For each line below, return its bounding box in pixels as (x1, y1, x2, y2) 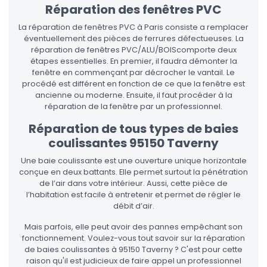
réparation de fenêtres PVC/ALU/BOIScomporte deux (30, 45, 237, 55)
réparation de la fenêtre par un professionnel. (45, 101, 222, 112)
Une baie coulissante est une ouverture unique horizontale (20, 156, 247, 166)
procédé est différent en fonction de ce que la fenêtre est (22, 79, 245, 89)
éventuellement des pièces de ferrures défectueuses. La (23, 33, 244, 44)
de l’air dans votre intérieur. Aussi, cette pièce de (39, 178, 228, 189)
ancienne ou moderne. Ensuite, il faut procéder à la (35, 90, 232, 101)
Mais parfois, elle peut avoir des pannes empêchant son (24, 222, 243, 232)
